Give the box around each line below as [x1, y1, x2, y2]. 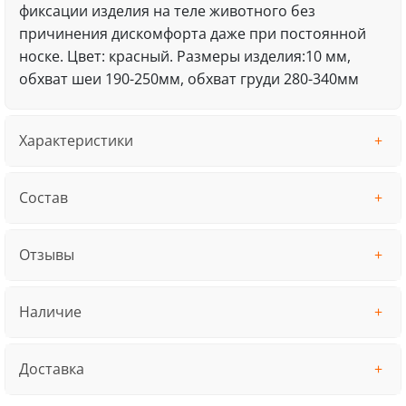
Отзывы [18, 245, 74, 266]
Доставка [18, 359, 84, 380]
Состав [18, 188, 68, 208]
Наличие [18, 302, 82, 323]
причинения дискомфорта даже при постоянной [18, 24, 366, 44]
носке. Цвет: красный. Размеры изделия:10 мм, [18, 46, 351, 67]
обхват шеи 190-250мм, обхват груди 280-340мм [18, 69, 359, 90]
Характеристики [18, 130, 133, 151]
